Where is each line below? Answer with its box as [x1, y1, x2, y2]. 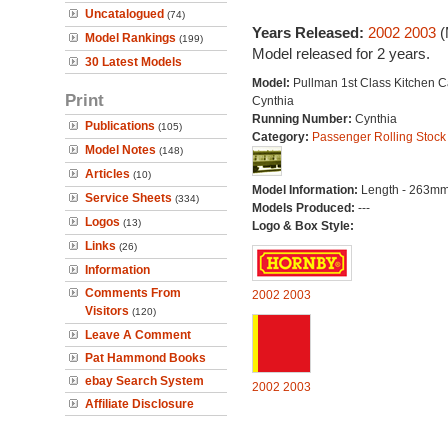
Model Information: [251, 183, 361, 197]
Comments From [85, 286, 181, 300]
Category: [251, 130, 312, 144]
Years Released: [251, 24, 368, 41]
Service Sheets [85, 191, 172, 205]
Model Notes [85, 143, 156, 157]
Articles [85, 167, 130, 181]
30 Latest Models [85, 55, 182, 69]
